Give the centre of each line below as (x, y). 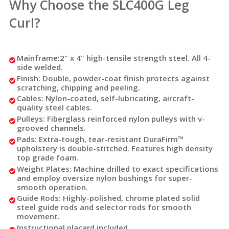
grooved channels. (51, 128)
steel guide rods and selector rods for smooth (104, 207)
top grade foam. (48, 157)
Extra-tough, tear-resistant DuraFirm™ (110, 139)
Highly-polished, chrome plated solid (130, 198)
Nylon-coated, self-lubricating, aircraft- (119, 98)
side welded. (40, 67)
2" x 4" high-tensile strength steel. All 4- (135, 58)
